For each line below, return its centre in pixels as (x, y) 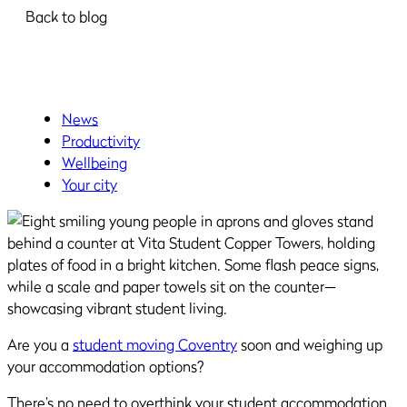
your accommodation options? (106, 367)
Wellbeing (94, 163)
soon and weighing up (310, 345)
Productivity (101, 141)
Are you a (40, 345)
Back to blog (66, 17)
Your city (89, 185)
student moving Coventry (155, 345)
